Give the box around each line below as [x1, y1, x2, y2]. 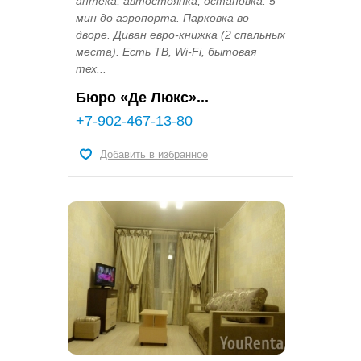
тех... [76, 62, 106, 76]
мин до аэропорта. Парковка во [76, 11, 249, 25]
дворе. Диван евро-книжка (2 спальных [76, 28, 285, 42]
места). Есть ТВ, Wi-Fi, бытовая [76, 45, 256, 59]
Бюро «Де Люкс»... [76, 89, 209, 106]
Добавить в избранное [100, 148, 208, 161]
